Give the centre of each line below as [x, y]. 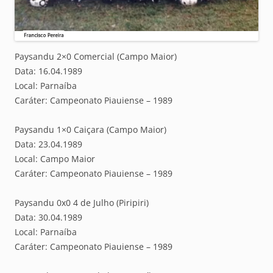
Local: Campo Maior [55, 159]
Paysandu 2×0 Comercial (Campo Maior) [96, 57]
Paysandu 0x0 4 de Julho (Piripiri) [82, 203]
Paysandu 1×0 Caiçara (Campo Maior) [90, 130]
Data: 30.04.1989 [48, 218]
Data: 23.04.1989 [48, 144]
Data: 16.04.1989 [48, 71]
